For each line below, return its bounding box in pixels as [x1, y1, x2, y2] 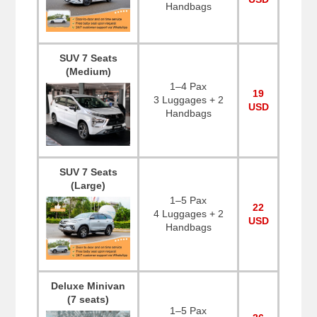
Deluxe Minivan [51, 280, 126, 292]
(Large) [71, 180, 106, 192]
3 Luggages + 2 [153, 94, 224, 106]
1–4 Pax [170, 81, 207, 93]
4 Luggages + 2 [153, 208, 224, 220]
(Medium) [65, 66, 111, 78]
